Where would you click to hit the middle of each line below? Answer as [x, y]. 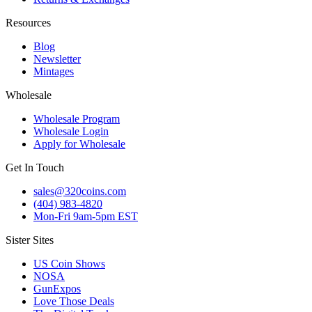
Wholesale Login [71, 131]
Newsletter [57, 58]
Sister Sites [30, 240]
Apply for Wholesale [79, 143]
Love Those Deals [74, 301]
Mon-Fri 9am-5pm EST [86, 216]
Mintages [54, 71]
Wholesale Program [77, 118]
